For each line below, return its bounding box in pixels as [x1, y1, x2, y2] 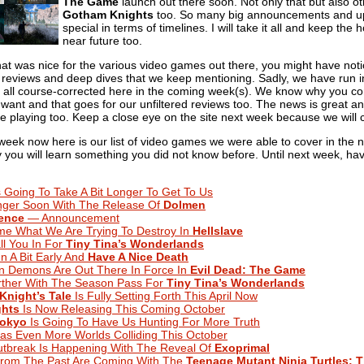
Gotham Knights [63, 7, 154, 21]
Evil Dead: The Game [190, 262, 305, 276]
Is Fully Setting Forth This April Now [71, 288, 258, 302]
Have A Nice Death [88, 249, 188, 263]
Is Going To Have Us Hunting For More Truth [27, 314, 260, 328]
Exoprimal [214, 340, 270, 354]
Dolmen [163, 197, 206, 211]
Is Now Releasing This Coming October [19, 301, 225, 315]
